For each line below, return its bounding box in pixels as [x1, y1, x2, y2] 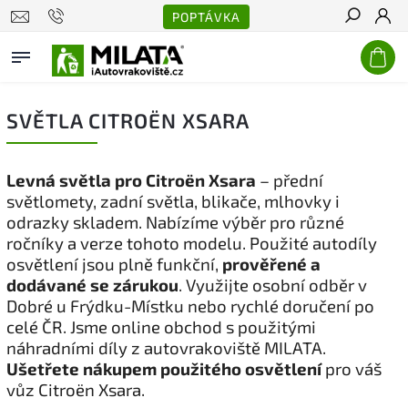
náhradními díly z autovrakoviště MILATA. [6, 337, 326, 358]
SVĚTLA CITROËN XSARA [6, 108, 250, 133]
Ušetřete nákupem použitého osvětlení [6, 358, 321, 379]
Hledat [344, 41, 388, 56]
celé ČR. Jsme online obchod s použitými [6, 316, 316, 337]
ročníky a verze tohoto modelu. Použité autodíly [6, 232, 377, 253]
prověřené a [222, 253, 321, 274]
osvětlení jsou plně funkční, [6, 253, 222, 274]
